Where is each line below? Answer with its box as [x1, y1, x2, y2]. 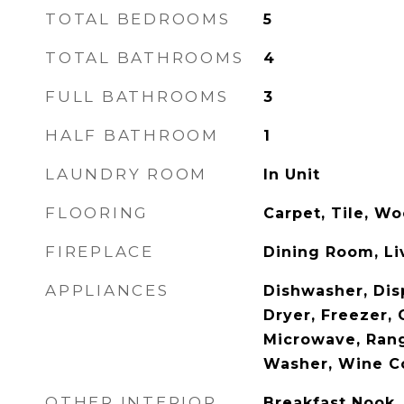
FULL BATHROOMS [45, 87, 229, 106]
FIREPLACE [45, 243, 154, 261]
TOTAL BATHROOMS [45, 49, 244, 67]
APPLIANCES [45, 281, 170, 299]
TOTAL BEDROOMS [45, 10, 231, 28]
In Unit [262, 166, 320, 183]
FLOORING [45, 204, 149, 222]
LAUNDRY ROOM [45, 165, 207, 183]
